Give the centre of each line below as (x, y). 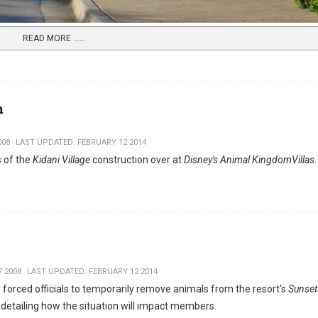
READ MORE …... (54, 38)
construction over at (137, 160)
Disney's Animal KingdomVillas (249, 160)
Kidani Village (61, 160)
